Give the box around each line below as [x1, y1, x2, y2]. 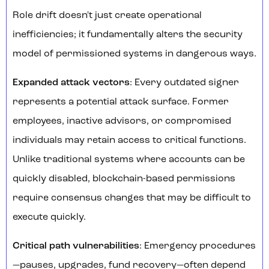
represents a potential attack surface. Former [13, 97, 229, 107]
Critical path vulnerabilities [13, 241, 139, 252]
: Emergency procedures [139, 241, 256, 252]
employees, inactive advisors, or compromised [13, 116, 231, 127]
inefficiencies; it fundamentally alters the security [13, 30, 243, 40]
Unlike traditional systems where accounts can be [13, 155, 245, 165]
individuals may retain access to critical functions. [13, 136, 246, 146]
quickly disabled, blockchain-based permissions [13, 174, 235, 184]
